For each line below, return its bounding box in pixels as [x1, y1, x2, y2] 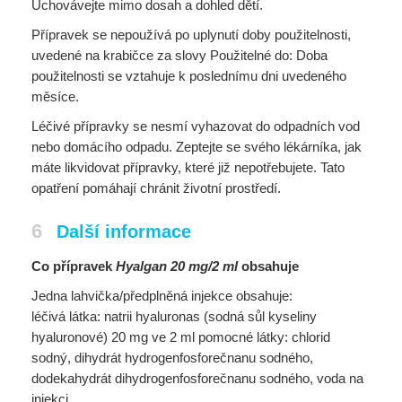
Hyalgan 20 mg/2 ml [116, 258, 238, 274]
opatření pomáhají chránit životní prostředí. [31, 180, 281, 196]
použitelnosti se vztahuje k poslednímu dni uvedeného [31, 68, 346, 83]
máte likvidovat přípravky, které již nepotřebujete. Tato [31, 160, 345, 175]
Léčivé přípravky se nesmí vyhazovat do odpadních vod [31, 118, 360, 134]
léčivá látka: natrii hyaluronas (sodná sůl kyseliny [31, 309, 317, 324]
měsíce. [31, 89, 79, 104]
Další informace [57, 222, 191, 241]
